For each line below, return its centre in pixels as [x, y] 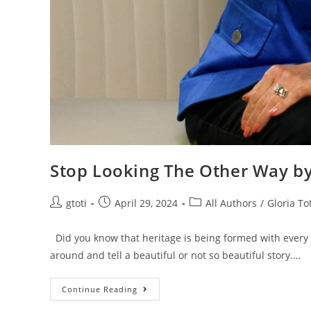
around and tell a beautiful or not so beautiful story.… [175, 255]
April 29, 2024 [146, 203]
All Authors [231, 203]
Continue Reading [100, 289]
